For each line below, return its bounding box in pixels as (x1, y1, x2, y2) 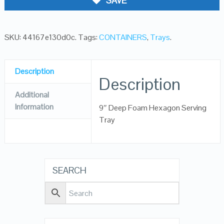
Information (14, 101, 53, 112)
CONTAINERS (98, 32, 147, 42)
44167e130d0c (22, 32, 75, 42)
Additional (14, 89, 49, 100)
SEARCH (52, 164, 86, 176)
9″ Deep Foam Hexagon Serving (99, 102, 207, 113)
